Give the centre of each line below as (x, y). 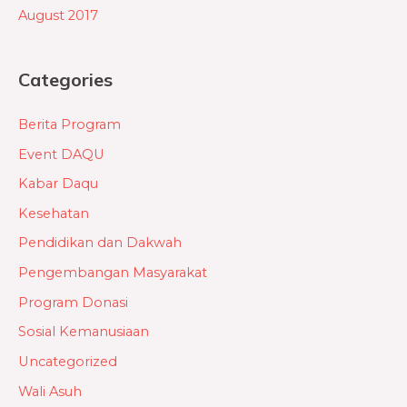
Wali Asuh (50, 391)
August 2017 (58, 16)
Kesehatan (54, 213)
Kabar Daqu (58, 184)
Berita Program (69, 124)
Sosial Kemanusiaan (84, 332)
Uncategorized (68, 362)
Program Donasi (73, 302)
